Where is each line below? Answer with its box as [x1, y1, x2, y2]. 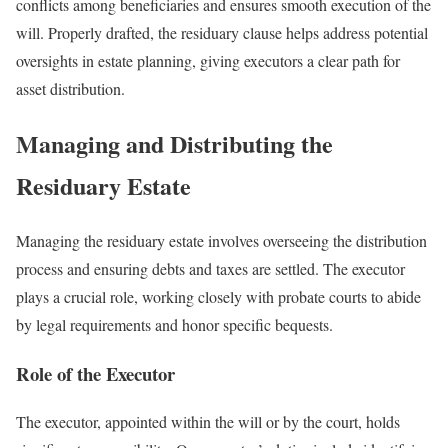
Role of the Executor [16, 359, 175, 387]
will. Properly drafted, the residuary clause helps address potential [16, 22, 428, 44]
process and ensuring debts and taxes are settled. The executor [16, 257, 405, 279]
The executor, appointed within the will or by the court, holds [16, 411, 400, 433]
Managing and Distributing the [16, 125, 333, 161]
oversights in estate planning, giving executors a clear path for [16, 50, 400, 72]
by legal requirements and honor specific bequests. [16, 313, 333, 335]
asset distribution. [16, 78, 125, 100]
